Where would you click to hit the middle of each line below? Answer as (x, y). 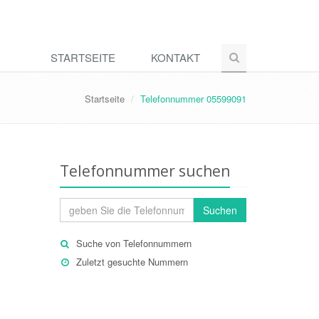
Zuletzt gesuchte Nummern (132, 262)
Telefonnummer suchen (145, 171)
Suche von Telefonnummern (134, 243)
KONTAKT (176, 57)
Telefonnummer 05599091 (193, 99)
